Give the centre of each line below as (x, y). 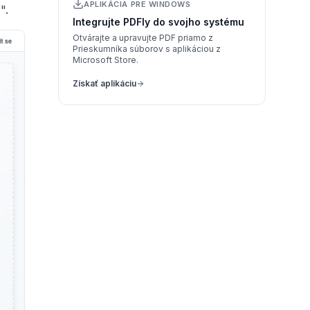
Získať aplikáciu (104, 83)
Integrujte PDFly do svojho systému (158, 22)
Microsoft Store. (106, 60)
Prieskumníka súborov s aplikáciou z (147, 49)
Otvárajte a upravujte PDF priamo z (143, 38)
